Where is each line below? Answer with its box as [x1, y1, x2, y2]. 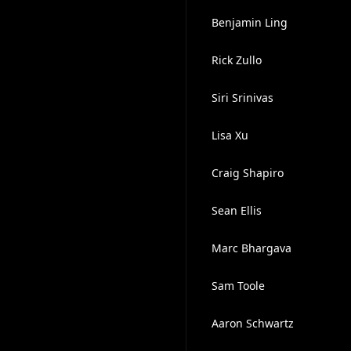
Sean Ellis [211, 203, 262, 218]
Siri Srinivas [211, 90, 273, 105]
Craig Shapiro [211, 165, 284, 180]
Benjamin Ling [211, 15, 288, 30]
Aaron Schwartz [211, 316, 294, 331]
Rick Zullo [211, 52, 262, 67]
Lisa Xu [211, 128, 248, 143]
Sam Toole [211, 278, 265, 293]
